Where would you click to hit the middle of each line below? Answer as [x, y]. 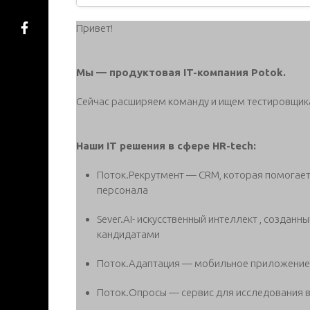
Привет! [94, 28]
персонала [122, 190]
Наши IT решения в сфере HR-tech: [166, 145]
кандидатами [128, 234]
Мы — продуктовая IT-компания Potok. [181, 72]
